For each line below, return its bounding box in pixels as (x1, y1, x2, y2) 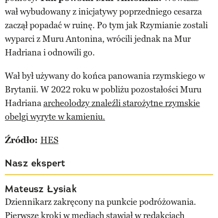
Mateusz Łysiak (5, 182, 77, 195)
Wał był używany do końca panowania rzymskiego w (5, 70, 205, 81)
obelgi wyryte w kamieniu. (5, 111, 105, 122)
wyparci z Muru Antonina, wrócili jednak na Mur (5, 33, 191, 44)
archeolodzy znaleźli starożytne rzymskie (43, 97, 200, 109)
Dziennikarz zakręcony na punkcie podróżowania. (5, 196, 196, 207)
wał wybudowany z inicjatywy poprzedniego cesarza (5, 6, 202, 17)
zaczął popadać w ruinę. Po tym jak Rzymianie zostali (5, 19, 208, 31)
